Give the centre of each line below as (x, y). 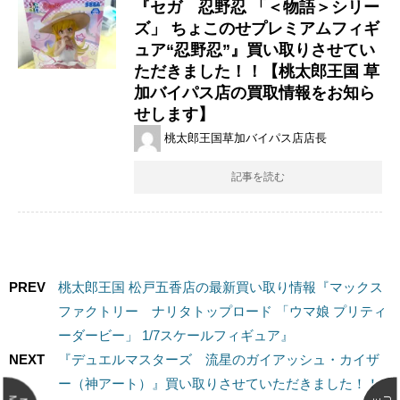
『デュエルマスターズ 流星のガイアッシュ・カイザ (219, 359)
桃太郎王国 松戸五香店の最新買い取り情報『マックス (221, 287)
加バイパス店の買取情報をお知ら (254, 92)
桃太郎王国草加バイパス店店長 (246, 138)
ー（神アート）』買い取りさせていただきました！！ (219, 383)
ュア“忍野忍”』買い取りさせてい (254, 50)
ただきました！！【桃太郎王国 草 (257, 71)
